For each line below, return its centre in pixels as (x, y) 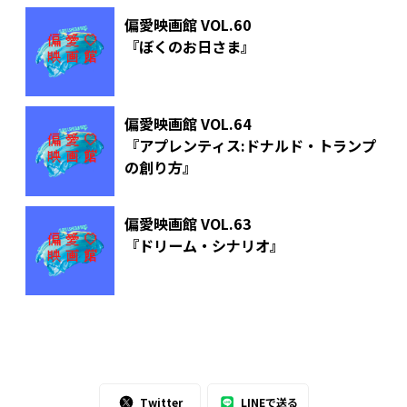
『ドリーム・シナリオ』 (204, 245)
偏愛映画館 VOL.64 (188, 124)
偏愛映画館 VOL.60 (188, 24)
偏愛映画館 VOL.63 (188, 223)
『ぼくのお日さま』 (189, 46)
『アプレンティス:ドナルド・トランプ (250, 146)
